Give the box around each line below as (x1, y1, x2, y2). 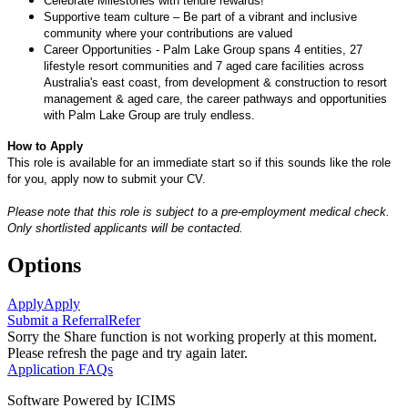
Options (7, 253, 81, 278)
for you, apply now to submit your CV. (7, 171, 206, 186)
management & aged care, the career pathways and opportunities (44, 91, 387, 106)
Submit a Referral (7, 312, 108, 329)
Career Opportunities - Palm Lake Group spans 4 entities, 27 (44, 42, 362, 56)
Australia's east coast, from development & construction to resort (44, 75, 387, 89)
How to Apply (7, 138, 83, 153)
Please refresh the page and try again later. (7, 345, 248, 362)
